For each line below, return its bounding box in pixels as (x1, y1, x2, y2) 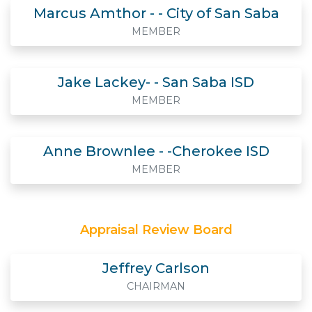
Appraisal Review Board (79, 222, 233, 237)
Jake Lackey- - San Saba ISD (58, 74, 254, 91)
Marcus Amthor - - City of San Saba (33, 5, 279, 22)
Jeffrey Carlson (102, 260, 210, 276)
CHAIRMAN (127, 280, 185, 292)
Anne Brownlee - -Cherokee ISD (42, 143, 270, 159)
